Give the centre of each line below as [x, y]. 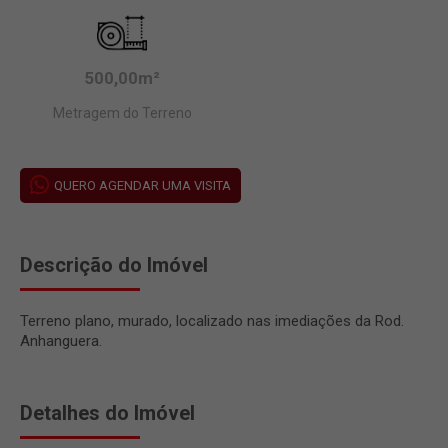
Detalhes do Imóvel [107, 412]
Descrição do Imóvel [114, 264]
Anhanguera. [61, 340]
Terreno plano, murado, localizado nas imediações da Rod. [212, 320]
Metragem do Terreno [122, 112]
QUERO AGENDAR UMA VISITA [142, 185]
